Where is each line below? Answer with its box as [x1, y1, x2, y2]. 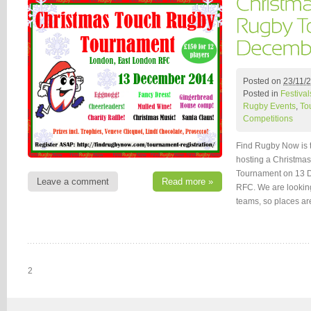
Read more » [162, 176, 213, 187]
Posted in [243, 88, 280, 99]
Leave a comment [37, 176, 109, 187]
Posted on [243, 76, 283, 86]
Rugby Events [243, 101, 296, 111]
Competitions [243, 113, 293, 124]
